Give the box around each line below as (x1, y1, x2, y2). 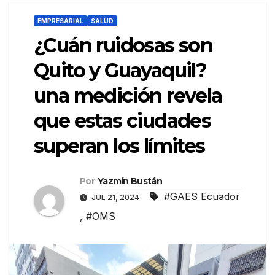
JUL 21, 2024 (90, 193, 141, 203)
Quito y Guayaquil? (34, 58, 207, 83)
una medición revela (34, 83, 222, 108)
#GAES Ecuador (164, 190, 240, 203)
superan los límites (34, 134, 205, 158)
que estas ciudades (34, 109, 211, 133)
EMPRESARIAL (37, 17, 83, 25)
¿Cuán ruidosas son (34, 33, 213, 58)
